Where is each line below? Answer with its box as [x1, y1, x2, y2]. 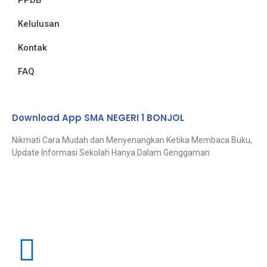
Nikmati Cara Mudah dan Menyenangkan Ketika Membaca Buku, [12, 135, 252, 145]
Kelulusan [18, 18, 60, 30]
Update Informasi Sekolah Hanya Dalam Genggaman [12, 148, 210, 158]
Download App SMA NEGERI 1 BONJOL [12, 111, 184, 125]
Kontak [18, 42, 47, 54]
